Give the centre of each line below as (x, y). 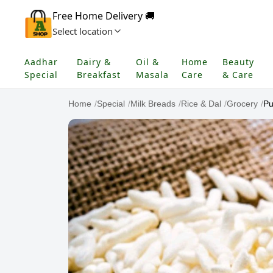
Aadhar (41, 62)
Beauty (238, 62)
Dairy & (94, 62)
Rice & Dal (201, 104)
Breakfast (99, 75)
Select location (83, 31)
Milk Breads (153, 104)
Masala (153, 75)
